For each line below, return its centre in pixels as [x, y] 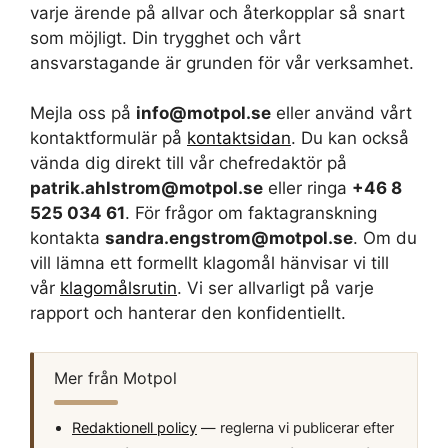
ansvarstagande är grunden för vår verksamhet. [222, 62]
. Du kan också [350, 138]
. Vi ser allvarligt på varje [275, 288]
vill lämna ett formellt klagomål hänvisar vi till [209, 263]
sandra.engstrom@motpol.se [229, 238]
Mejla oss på [83, 113]
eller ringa [307, 188]
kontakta [67, 238]
